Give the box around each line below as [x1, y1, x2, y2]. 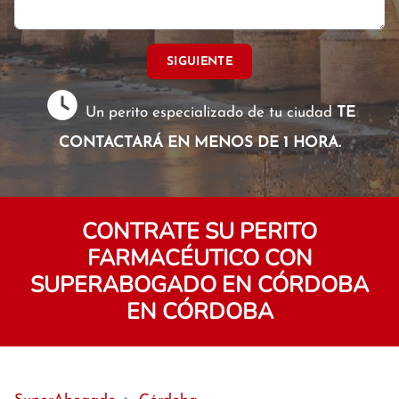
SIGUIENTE [167, 55, 232, 68]
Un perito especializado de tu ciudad [81, 105, 338, 120]
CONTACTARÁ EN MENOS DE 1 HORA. [58, 135, 341, 151]
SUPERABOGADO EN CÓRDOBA [30, 270, 369, 300]
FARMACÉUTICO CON [86, 243, 313, 273]
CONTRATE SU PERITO [82, 216, 317, 247]
